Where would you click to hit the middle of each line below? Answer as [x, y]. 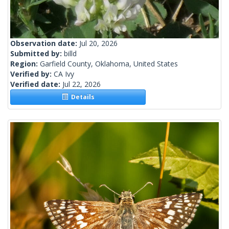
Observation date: [45, 43]
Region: [25, 64]
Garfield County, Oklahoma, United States [109, 64]
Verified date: [36, 84]
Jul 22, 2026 [82, 84]
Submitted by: [37, 54]
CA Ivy [64, 74]
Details [81, 97]
